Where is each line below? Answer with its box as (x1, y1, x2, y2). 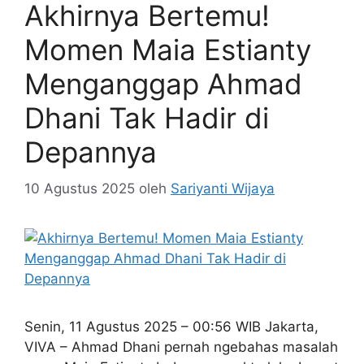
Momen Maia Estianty (24, 32, 311, 67)
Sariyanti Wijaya (171, 180, 275, 197)
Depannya (24, 135, 157, 169)
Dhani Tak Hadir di (24, 101, 269, 135)
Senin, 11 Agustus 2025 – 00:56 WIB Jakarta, (24, 318, 318, 335)
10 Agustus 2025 (24, 180, 135, 197)
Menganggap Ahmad (24, 67, 302, 101)
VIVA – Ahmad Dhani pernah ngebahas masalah (24, 338, 338, 355)
